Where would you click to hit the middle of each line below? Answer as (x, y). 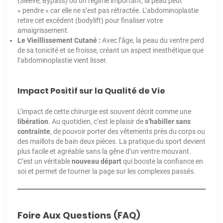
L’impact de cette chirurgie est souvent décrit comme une (104, 111)
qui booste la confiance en (162, 161)
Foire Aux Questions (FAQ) (79, 215)
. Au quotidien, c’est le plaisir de (97, 121)
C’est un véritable (45, 161)
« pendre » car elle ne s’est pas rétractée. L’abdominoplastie (108, 10)
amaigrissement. (43, 30)
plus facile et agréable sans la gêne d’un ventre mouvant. (104, 151)
